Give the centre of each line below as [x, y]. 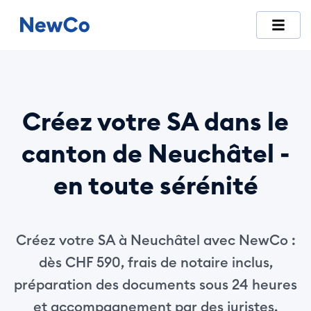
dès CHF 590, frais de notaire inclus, [155, 262]
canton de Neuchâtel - [155, 153]
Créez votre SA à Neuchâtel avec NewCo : [155, 240]
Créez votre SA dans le [155, 121]
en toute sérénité [155, 185]
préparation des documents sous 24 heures [155, 284]
